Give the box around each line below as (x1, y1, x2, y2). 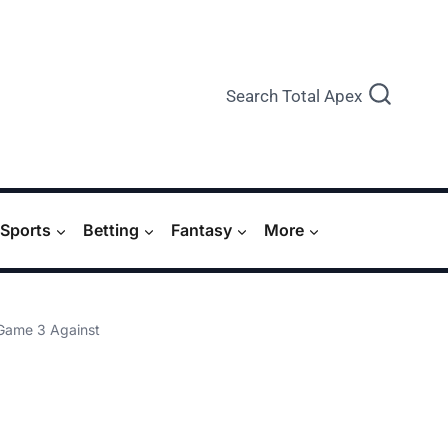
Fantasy (171, 220, 232, 240)
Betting (83, 220, 139, 240)
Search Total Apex (226, 85, 362, 106)
